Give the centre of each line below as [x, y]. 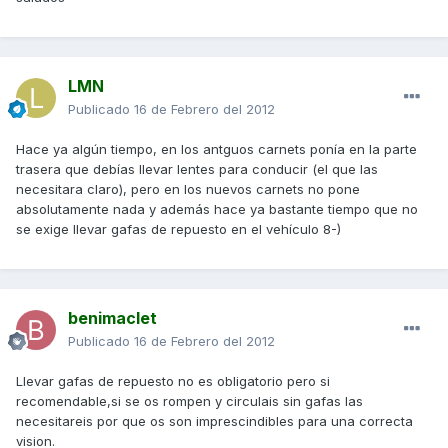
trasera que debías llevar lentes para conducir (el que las [197, 169]
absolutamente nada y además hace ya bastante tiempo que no [217, 209]
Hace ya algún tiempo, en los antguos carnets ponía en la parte [216, 149]
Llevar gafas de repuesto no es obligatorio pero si [173, 381]
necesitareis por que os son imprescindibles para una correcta [214, 421]
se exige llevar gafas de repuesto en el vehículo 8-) [178, 229]
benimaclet [112, 318]
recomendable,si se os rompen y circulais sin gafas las [189, 401]
